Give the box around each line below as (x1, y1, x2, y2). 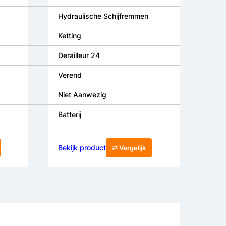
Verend (58, 71, 82, 80)
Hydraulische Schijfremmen (58, 12, 148, 21)
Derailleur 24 (58, 51, 100, 60)
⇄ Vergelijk (111, 144, 146, 152)
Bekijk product (58, 143, 106, 152)
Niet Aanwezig (58, 90, 106, 99)
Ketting (58, 31, 81, 40)
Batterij (58, 110, 81, 119)
